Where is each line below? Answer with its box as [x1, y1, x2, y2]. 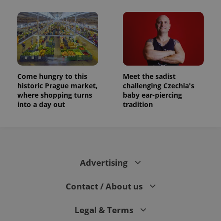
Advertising [80, 157, 130, 169]
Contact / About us [65, 181, 145, 192]
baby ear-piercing [123, 90, 182, 100]
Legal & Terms [74, 204, 135, 216]
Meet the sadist [123, 72, 176, 81]
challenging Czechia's [123, 81, 194, 91]
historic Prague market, [17, 81, 98, 91]
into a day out [17, 100, 65, 110]
